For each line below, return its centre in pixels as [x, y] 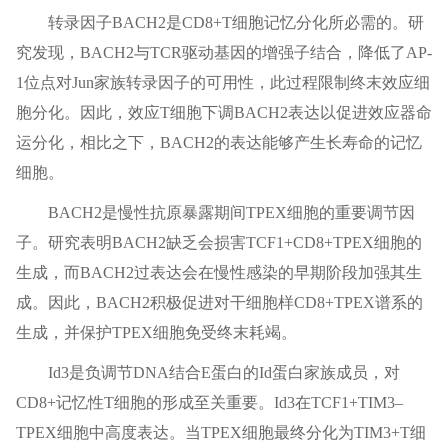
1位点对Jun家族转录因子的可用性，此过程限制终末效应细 [222, 83]
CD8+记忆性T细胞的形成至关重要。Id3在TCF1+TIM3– [209, 403]
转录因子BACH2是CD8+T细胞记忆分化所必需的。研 [235, 23]
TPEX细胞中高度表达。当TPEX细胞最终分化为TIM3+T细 [220, 433]
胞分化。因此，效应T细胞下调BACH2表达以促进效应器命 [223, 113]
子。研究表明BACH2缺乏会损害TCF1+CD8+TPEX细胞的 [218, 243]
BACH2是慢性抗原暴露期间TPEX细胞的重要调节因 [231, 213]
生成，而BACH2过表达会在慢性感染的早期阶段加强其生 [218, 273]
